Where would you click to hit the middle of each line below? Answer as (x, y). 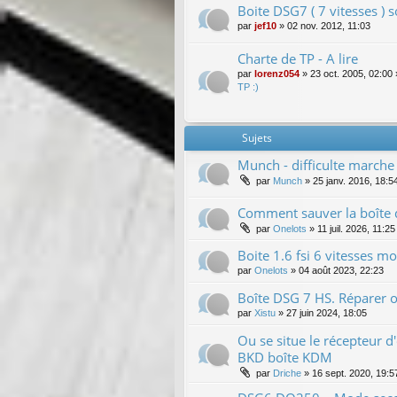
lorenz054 (277, 74)
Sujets (257, 137)
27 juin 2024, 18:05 (327, 312)
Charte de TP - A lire (298, 59)
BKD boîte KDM (285, 357)
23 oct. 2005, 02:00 (351, 74)
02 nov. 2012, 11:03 (329, 26)
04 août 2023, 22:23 (341, 270)
